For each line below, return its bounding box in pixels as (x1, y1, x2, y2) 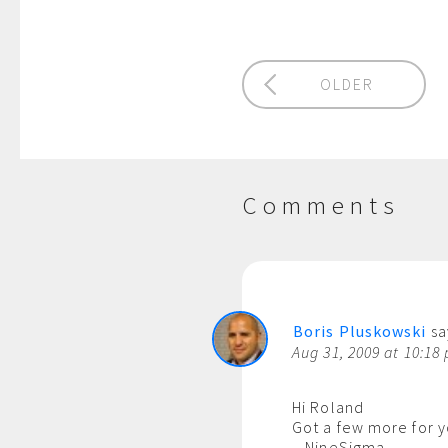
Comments (242, 189, 400, 221)
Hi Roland (292, 397, 364, 417)
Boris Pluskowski (293, 321, 427, 341)
